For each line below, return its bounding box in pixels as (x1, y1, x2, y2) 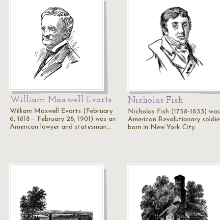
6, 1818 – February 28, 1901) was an (10, 115, 116, 123)
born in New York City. (128, 124, 196, 131)
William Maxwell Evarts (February (10, 108, 113, 115)
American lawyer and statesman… (10, 123, 111, 131)
